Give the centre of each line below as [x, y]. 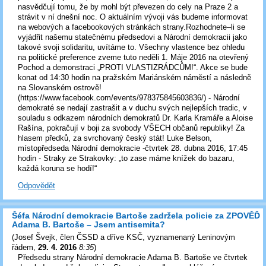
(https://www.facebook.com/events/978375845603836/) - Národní [129, 97]
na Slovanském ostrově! [60, 87]
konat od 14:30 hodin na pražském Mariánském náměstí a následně [134, 77]
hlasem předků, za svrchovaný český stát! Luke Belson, [115, 138]
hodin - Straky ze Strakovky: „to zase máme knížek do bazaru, [126, 158]
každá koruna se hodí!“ [57, 168]
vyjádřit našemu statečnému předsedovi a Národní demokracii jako [132, 37]
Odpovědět [37, 186]
